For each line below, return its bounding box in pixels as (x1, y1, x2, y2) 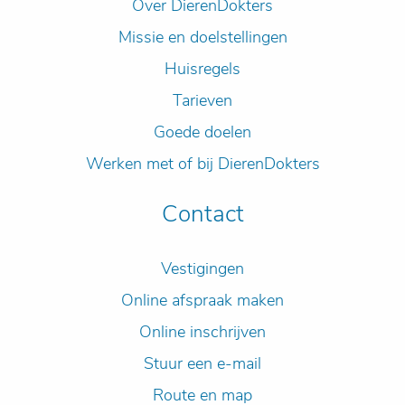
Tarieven (173, 89, 232, 111)
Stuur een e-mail (144, 352, 261, 374)
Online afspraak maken (121, 288, 284, 311)
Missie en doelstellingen (118, 25, 287, 48)
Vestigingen (161, 257, 244, 279)
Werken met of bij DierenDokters (85, 152, 320, 174)
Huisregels (165, 57, 240, 80)
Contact (161, 197, 244, 230)
